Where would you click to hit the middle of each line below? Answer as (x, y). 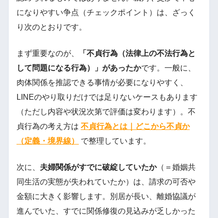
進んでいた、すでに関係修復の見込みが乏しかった (106, 211)
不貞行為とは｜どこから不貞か (135, 126)
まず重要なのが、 (47, 53)
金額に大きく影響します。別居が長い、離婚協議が (106, 196)
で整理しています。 (115, 141)
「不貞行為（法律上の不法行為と (137, 53)
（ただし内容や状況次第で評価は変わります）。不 (106, 111)
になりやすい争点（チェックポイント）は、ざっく (106, 12)
